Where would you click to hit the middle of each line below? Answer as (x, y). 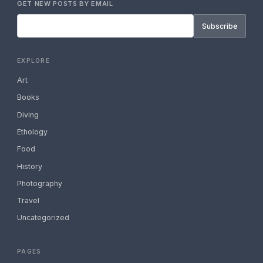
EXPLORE (33, 60)
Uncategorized (43, 218)
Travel (28, 201)
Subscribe (220, 26)
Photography (40, 183)
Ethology (33, 131)
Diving (28, 114)
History (30, 166)
